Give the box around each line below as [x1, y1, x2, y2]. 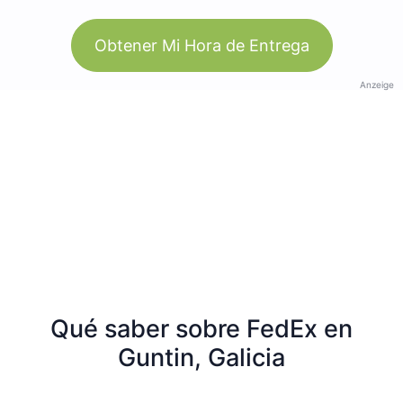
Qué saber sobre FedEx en [50, 313, 353, 344]
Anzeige [360, 78, 394, 90]
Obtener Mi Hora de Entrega [94, 35, 309, 55]
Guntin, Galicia [118, 342, 285, 372]
